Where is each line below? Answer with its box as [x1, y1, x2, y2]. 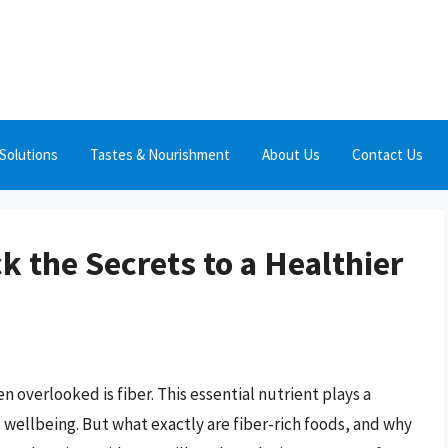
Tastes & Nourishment [90, 145, 230, 164]
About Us [262, 145, 320, 164]
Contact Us [352, 145, 423, 164]
